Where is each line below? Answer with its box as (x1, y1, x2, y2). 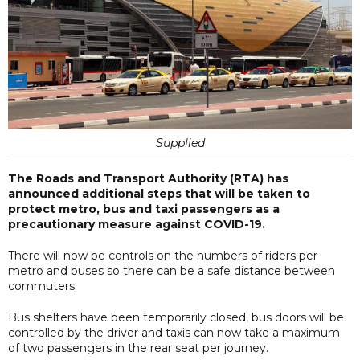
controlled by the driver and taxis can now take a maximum (8, 325, 340, 340)
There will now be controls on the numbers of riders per (8, 247, 317, 263)
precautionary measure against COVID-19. (8, 216, 265, 231)
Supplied (155, 135, 205, 150)
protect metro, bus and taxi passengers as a (8, 201, 280, 216)
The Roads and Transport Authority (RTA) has (8, 170, 288, 186)
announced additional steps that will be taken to (8, 186, 310, 201)
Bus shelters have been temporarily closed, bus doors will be (8, 309, 344, 325)
